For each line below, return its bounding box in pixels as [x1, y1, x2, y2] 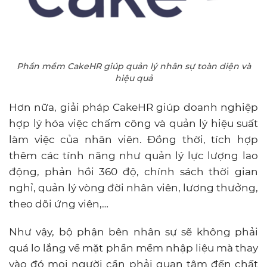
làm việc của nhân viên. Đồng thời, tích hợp [9, 133, 258, 146]
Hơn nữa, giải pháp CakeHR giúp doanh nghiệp [9, 101, 258, 114]
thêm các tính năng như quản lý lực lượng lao [9, 150, 258, 162]
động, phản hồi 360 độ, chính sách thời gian [9, 166, 258, 178]
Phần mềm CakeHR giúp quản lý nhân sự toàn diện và [16, 61, 251, 72]
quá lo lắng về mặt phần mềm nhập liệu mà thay [9, 242, 258, 254]
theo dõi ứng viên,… [9, 198, 108, 210]
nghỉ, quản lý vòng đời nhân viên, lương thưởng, [9, 182, 258, 194]
